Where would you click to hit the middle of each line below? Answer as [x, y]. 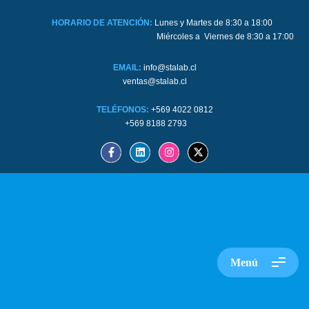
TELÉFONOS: [124, 109]
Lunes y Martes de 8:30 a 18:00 [214, 23]
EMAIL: [128, 67]
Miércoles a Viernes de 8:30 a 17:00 [162, 37]
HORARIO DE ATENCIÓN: [103, 23]
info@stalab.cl [170, 67]
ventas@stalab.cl [154, 81]
